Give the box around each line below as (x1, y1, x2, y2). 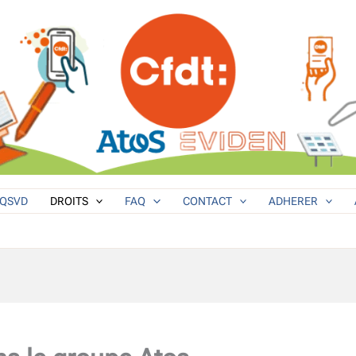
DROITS (49, 194, 88, 207)
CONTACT (182, 194, 232, 207)
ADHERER (268, 194, 318, 207)
